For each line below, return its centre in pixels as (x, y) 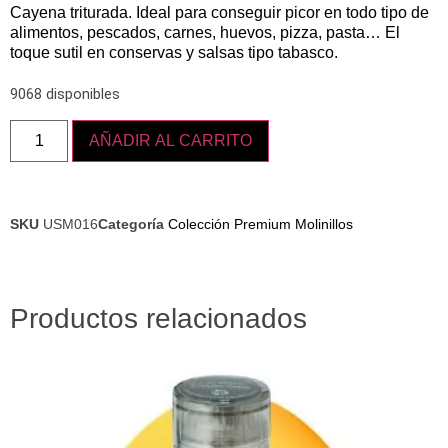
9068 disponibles (65, 94)
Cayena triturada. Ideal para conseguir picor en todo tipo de (219, 13)
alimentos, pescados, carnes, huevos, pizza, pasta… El (205, 33)
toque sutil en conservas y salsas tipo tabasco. (174, 53)
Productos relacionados (158, 318)
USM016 (70, 223)
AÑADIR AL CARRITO (171, 140)
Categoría (131, 223)
